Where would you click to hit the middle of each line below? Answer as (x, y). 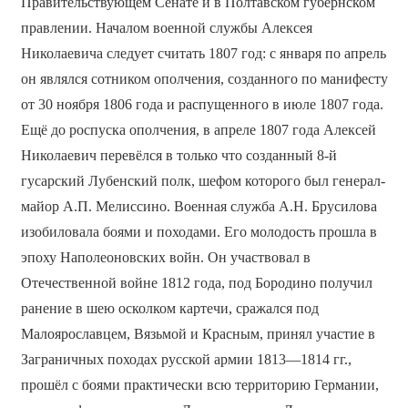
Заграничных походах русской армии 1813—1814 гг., (186, 360)
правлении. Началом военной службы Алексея (166, 28)
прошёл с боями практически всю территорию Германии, (199, 385)
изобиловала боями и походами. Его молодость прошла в (199, 232)
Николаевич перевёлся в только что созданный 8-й (178, 156)
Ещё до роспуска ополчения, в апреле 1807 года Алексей (198, 130)
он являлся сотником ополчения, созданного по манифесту (204, 79)
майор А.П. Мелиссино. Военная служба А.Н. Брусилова (199, 207)
